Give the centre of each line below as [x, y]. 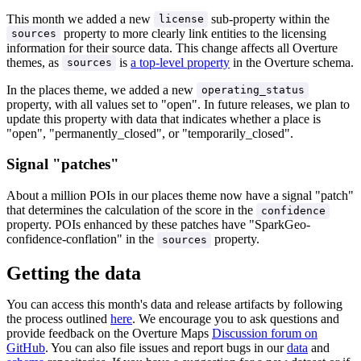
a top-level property [180, 62]
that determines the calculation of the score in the [131, 210]
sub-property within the [269, 19]
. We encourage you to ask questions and [236, 319]
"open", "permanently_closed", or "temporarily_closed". [150, 133]
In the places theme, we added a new [102, 89]
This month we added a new [80, 19]
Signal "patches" [63, 164]
